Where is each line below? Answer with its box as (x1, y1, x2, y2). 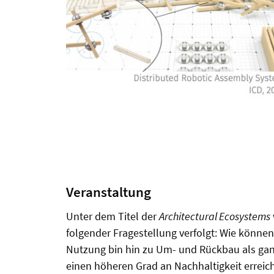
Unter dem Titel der (66, 209, 159, 223)
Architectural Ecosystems (159, 209, 270, 223)
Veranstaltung (66, 183, 151, 201)
